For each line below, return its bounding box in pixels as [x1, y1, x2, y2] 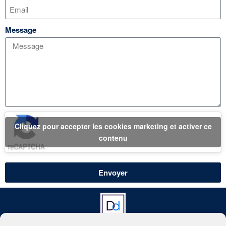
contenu [98, 133, 128, 143]
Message [5, 24, 36, 36]
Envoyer [98, 166, 128, 178]
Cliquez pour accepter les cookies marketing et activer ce [14, 121, 212, 132]
